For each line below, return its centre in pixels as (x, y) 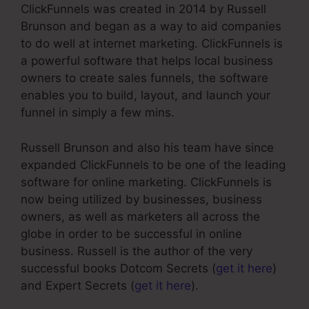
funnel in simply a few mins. (98, 113)
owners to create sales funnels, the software (144, 78)
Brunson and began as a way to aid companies (151, 27)
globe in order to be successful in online (131, 233)
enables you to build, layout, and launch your (146, 96)
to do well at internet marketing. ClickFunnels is (152, 44)
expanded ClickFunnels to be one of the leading (153, 165)
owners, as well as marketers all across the (140, 216)
